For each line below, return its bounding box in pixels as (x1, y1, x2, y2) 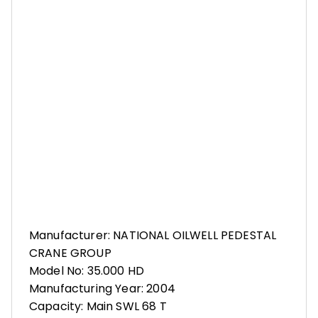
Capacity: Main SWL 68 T (29, 298, 167, 315)
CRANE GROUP (29, 245, 111, 262)
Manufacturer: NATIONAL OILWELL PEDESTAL (29, 227, 277, 244)
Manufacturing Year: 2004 (29, 280, 175, 297)
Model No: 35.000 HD (29, 263, 145, 280)
